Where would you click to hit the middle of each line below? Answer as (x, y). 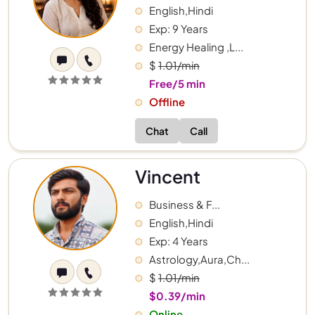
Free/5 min (177, 84)
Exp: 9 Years (178, 29)
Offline (167, 102)
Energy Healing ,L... (196, 47)
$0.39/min (177, 296)
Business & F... (184, 205)
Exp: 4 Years (178, 241)
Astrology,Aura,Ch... (199, 259)
